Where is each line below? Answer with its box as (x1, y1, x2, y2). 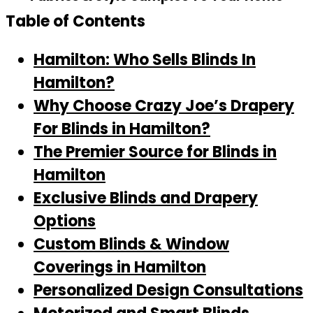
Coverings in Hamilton (34, 256, 206, 278)
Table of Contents (6, 10, 145, 32)
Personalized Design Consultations (34, 279, 303, 301)
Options (34, 210, 96, 232)
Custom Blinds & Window (34, 233, 229, 255)
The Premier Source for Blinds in (34, 141, 277, 163)
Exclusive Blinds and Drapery (34, 187, 258, 209)
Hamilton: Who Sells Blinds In (34, 49, 256, 71)
